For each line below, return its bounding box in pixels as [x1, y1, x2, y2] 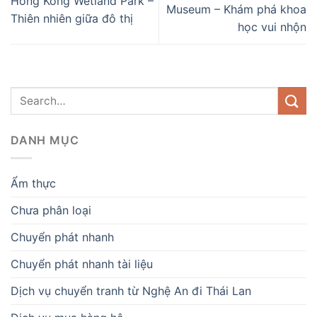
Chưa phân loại [11, 202, 91, 217]
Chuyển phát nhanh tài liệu [11, 256, 153, 271]
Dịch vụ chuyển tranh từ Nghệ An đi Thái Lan [11, 283, 251, 298]
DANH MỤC [11, 133, 79, 148]
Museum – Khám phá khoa [166, 2, 306, 17]
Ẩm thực [11, 175, 56, 190]
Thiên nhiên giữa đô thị [11, 11, 133, 25]
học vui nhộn [238, 20, 306, 35]
